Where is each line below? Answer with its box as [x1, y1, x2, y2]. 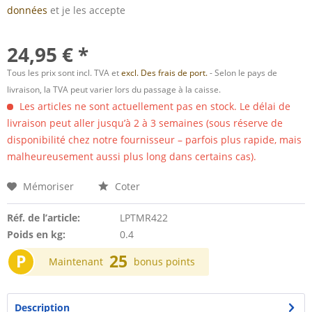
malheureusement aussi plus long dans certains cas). [7, 150, 256, 163]
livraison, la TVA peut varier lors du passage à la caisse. [7, 84, 221, 95]
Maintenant [49, 255, 106, 268]
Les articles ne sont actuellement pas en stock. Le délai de [17, 100, 290, 113]
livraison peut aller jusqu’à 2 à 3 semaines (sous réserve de [7, 116, 283, 130]
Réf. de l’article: [7, 211, 80, 224]
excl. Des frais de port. [121, 67, 210, 79]
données [7, 3, 47, 17]
